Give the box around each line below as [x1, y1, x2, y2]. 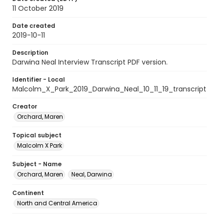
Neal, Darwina [71, 170, 112, 178]
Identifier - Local [12, 75, 65, 84]
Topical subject [12, 131, 62, 139]
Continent [12, 189, 44, 197]
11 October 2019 [12, 3, 64, 13]
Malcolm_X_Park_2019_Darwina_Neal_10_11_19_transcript [12, 84, 206, 94]
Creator [12, 102, 37, 110]
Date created [12, 22, 55, 30]
